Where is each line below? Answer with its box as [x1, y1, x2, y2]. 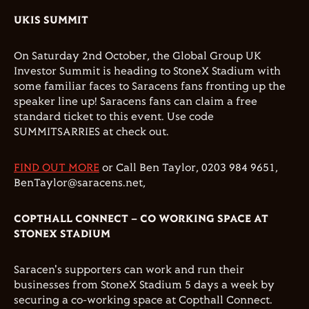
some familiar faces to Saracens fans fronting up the [14, 81, 286, 92]
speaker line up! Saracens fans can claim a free [14, 96, 257, 108]
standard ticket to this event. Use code [14, 111, 214, 123]
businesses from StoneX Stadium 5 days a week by [14, 279, 275, 291]
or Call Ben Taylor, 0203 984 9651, [99, 162, 278, 174]
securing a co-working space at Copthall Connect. [14, 295, 272, 306]
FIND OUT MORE [14, 162, 99, 174]
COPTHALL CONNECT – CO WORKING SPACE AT [14, 213, 268, 225]
